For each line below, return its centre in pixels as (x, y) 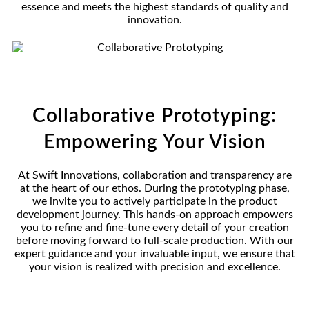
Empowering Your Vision (154, 142)
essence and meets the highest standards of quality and (154, 7)
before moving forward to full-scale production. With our (154, 240)
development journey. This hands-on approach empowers (154, 214)
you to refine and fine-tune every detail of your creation (154, 227)
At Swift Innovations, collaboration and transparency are (154, 175)
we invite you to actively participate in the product (154, 201)
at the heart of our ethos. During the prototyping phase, (154, 188)
